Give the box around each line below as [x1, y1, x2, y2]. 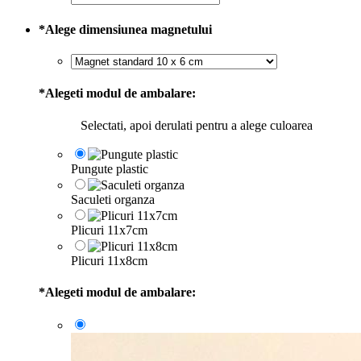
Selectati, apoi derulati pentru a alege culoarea [81, 118, 313, 132]
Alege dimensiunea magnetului [45, 22, 212, 36]
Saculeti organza [71, 192, 155, 206]
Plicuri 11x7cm [71, 222, 147, 237]
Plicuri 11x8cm [71, 253, 147, 268]
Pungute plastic [71, 161, 148, 176]
